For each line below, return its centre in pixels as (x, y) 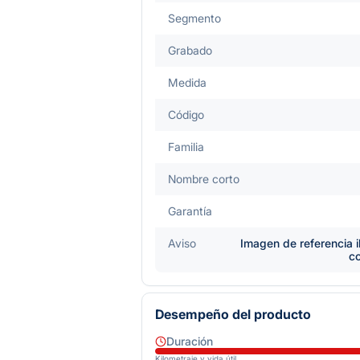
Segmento (194, 18)
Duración (190, 341)
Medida (187, 82)
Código (186, 114)
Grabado (190, 50)
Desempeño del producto (233, 314)
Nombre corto (204, 178)
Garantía (190, 211)
